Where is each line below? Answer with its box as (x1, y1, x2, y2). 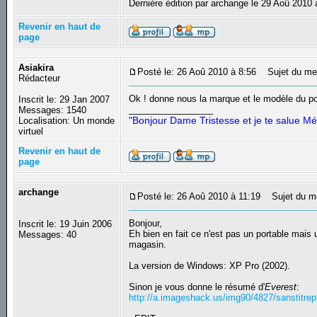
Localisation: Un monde (18, 115, 115, 127)
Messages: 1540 (18, 105, 87, 116)
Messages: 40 (18, 229, 77, 241)
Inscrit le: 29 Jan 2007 (18, 94, 110, 105)
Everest (265, 282, 297, 293)
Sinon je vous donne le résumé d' (129, 282, 265, 293)
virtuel (18, 126, 44, 137)
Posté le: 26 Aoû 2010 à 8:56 (137, 67, 257, 78)
